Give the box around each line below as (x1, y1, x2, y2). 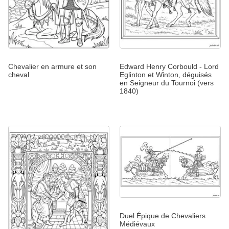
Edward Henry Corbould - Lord (120, 62, 219, 71)
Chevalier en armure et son (8, 62, 97, 71)
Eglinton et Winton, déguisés (120, 71, 212, 79)
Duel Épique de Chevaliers (120, 211, 205, 220)
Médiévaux (120, 219, 155, 228)
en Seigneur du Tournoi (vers (120, 79, 214, 87)
